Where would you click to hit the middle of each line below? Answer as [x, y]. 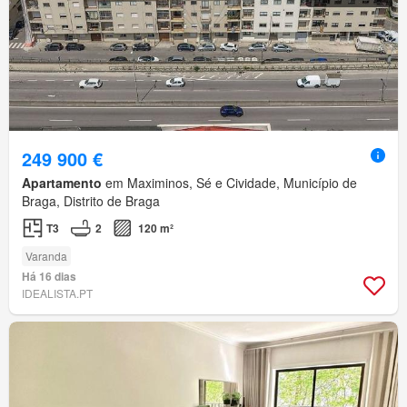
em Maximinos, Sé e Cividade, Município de [229, 183]
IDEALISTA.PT [57, 293]
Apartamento [62, 183]
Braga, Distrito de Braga [91, 201]
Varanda [46, 256]
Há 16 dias [49, 277]
